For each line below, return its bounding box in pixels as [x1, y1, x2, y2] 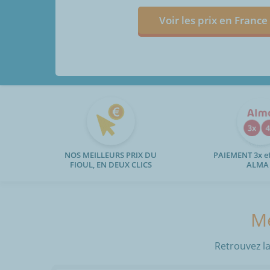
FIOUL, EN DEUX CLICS [69, 159, 152, 171]
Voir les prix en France [159, 13, 268, 27]
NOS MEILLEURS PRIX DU [64, 149, 157, 161]
